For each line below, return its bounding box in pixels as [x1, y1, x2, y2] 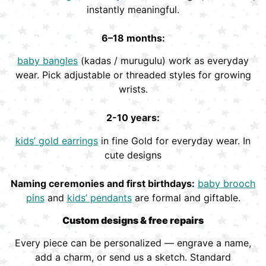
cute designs [104, 148, 161, 161]
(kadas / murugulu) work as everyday [78, 55, 249, 67]
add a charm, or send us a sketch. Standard [35, 251, 231, 264]
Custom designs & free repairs [62, 214, 204, 227]
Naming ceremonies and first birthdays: [11, 177, 195, 189]
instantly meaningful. [87, 3, 179, 15]
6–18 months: [101, 31, 165, 44]
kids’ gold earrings [15, 134, 98, 147]
